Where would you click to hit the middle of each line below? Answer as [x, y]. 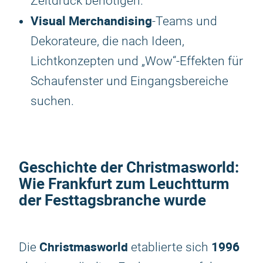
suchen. [52, 101]
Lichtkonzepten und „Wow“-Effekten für [137, 61]
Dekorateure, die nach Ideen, [107, 41]
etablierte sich [170, 247]
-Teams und [185, 21]
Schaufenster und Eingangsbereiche [129, 81]
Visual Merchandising [91, 21]
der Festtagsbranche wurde [112, 200]
